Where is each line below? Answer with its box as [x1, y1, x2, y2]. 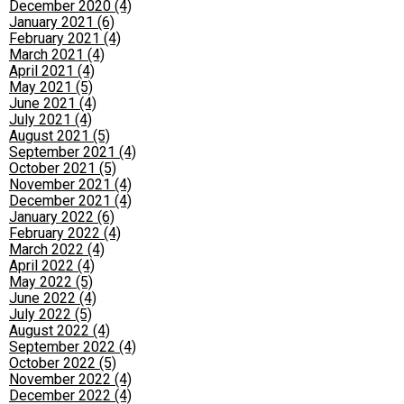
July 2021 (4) [9, 111, 92, 128]
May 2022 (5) [9, 273, 93, 290]
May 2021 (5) [9, 78, 93, 96]
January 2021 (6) [9, 14, 115, 31]
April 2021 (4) [9, 62, 95, 79]
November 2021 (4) [9, 176, 132, 193]
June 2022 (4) [9, 289, 96, 307]
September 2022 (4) [9, 338, 136, 355]
